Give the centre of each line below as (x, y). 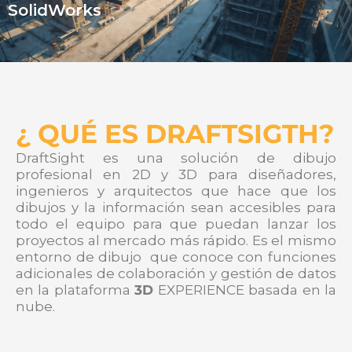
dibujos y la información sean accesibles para (176, 208)
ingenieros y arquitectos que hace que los (176, 191)
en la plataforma (75, 290)
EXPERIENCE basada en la (245, 290)
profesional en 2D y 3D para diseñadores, (176, 175)
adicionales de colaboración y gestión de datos (176, 274)
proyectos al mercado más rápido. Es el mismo (176, 241)
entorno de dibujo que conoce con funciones (176, 257)
